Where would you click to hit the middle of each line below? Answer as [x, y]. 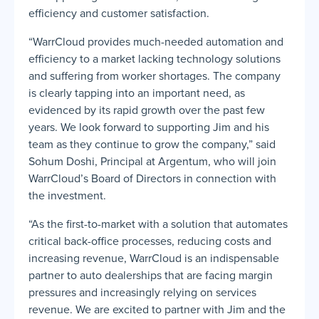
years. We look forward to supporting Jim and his [149, 127]
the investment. [67, 195]
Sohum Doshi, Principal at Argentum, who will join [152, 161]
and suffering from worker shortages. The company [155, 76]
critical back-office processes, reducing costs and [150, 241]
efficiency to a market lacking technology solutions [155, 59]
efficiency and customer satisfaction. [119, 13]
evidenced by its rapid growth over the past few [147, 110]
